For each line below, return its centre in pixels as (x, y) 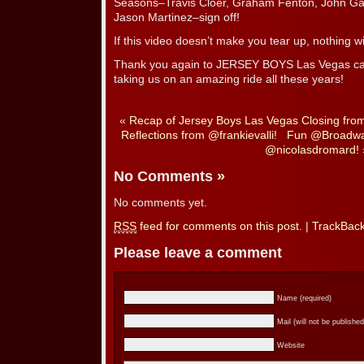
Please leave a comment (198, 253)
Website (291, 346)
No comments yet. (160, 202)
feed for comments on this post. (219, 226)
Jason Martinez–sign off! (177, 18)
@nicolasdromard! (312, 150)
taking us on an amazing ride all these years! (229, 80)
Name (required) (304, 299)
